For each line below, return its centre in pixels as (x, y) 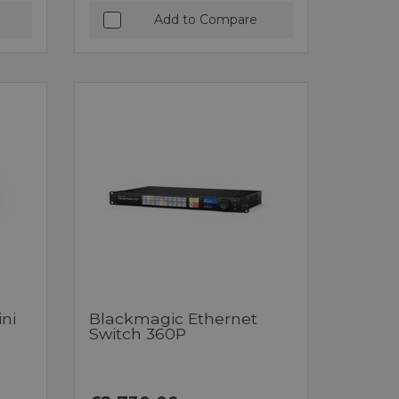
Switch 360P (138, 333)
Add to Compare (205, 19)
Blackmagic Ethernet (174, 318)
